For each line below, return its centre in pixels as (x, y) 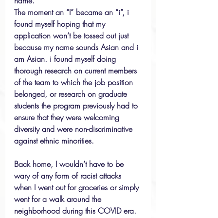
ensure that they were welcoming (68, 117)
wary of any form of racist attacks (69, 176)
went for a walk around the (59, 199)
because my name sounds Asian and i (77, 47)
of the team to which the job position (75, 82)
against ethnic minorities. (54, 141)
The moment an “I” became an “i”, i (73, 12)
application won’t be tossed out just (73, 36)
